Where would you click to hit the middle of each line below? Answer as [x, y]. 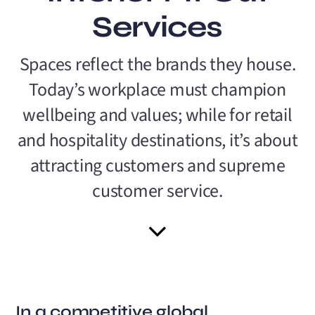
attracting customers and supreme [157, 165]
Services [157, 27]
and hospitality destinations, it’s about [157, 140]
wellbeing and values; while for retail [157, 115]
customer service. [157, 191]
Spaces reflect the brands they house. [157, 64]
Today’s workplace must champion [157, 89]
